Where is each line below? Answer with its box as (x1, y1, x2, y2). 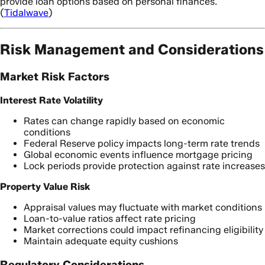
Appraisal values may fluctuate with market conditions (24, 201, 262, 213)
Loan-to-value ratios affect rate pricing (24, 212, 196, 224)
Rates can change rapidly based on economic (24, 115, 225, 127)
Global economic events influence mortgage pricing (24, 148, 253, 160)
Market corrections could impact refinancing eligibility (24, 224, 263, 235)
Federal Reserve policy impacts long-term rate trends (24, 137, 260, 149)
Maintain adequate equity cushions (24, 235, 178, 247)
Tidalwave (4, 7, 49, 19)
